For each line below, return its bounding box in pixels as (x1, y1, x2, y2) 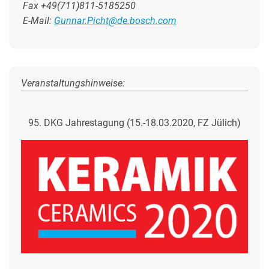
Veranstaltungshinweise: (21, 77, 125, 89)
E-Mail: (23, 15, 54, 26)
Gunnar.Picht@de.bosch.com (54, 15, 177, 26)
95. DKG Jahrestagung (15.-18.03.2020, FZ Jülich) (28, 117, 241, 128)
